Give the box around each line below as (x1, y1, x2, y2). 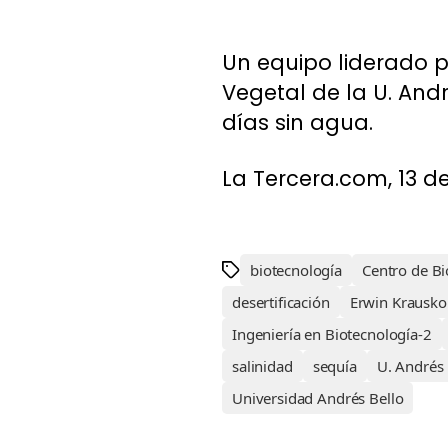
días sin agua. (222, 108, 373, 137)
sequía (312, 356, 357, 377)
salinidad (232, 356, 293, 377)
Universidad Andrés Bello (232, 388, 404, 409)
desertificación (232, 292, 330, 313)
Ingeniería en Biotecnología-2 (232, 324, 432, 345)
